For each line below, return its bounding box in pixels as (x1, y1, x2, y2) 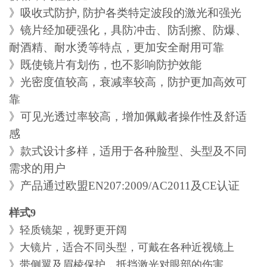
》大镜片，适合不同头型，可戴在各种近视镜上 (9, 241, 235, 253)
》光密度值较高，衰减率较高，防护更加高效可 (9, 76, 247, 89)
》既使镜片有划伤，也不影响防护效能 (9, 58, 202, 72)
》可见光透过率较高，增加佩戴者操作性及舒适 (9, 110, 247, 123)
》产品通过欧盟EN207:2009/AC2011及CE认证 (9, 179, 240, 193)
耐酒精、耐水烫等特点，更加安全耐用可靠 (9, 41, 225, 54)
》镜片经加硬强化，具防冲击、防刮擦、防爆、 (9, 24, 247, 37)
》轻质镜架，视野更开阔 (9, 223, 128, 236)
